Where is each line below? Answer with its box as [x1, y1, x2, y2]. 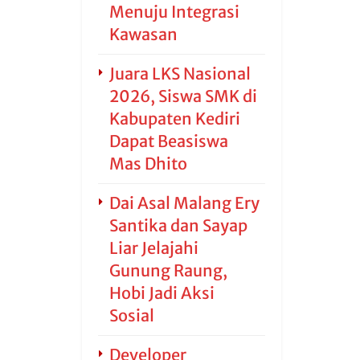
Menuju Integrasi [109, 2, 239, 22]
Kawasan [109, 24, 178, 44]
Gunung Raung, [109, 260, 227, 280]
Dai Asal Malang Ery [109, 193, 260, 213]
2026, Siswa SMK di [109, 86, 257, 106]
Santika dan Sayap [109, 215, 247, 235]
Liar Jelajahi [109, 238, 198, 258]
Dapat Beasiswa [109, 131, 228, 151]
